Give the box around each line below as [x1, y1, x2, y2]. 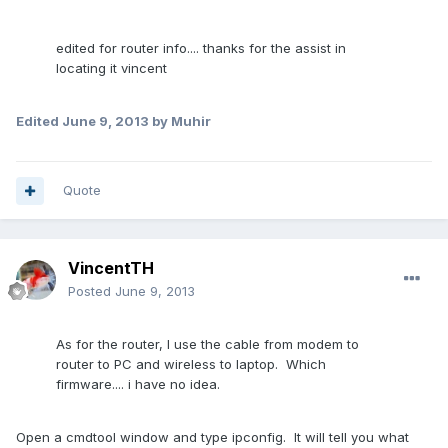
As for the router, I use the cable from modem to [56, 336, 359, 353]
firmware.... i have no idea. [56, 376, 220, 393]
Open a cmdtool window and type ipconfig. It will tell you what [16, 429, 409, 446]
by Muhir [149, 113, 211, 130]
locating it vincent [56, 60, 167, 77]
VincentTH [68, 258, 154, 279]
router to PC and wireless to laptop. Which [56, 356, 326, 373]
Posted [68, 283, 115, 300]
